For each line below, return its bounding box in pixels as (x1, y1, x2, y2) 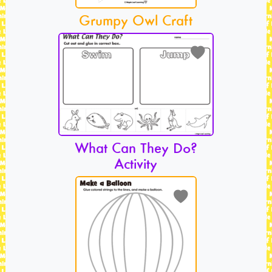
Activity (114, 154, 158, 173)
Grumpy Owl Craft (79, 10, 193, 29)
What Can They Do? (74, 138, 197, 157)
